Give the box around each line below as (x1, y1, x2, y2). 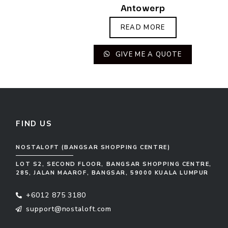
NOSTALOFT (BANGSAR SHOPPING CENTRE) (16, 144, 170, 152)
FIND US (16, 119, 55, 129)
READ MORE (120, 23, 165, 32)
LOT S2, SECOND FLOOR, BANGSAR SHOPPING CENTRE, (16, 160, 212, 168)
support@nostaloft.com (26, 204, 112, 214)
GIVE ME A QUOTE (113, 50, 182, 59)
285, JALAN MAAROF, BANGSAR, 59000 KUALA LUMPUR (16, 168, 209, 177)
